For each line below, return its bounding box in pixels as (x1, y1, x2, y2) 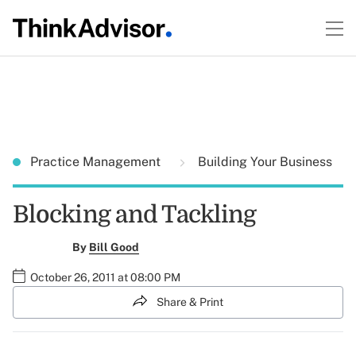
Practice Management (30, 154, 164, 169)
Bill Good (88, 241, 139, 253)
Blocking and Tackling (13, 201, 257, 228)
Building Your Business (195, 154, 332, 169)
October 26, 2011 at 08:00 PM (30, 271, 180, 284)
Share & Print (157, 296, 223, 308)
